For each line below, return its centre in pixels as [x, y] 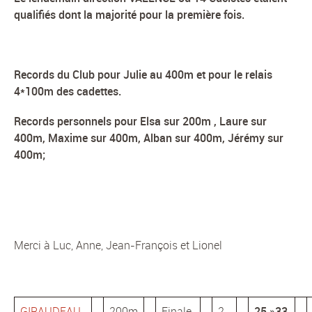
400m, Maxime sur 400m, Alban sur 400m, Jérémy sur [149, 138]
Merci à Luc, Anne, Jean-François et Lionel [118, 245]
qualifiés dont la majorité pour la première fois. [129, 14]
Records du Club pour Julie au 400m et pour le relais [143, 75]
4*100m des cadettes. [68, 92]
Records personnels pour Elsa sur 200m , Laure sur [140, 122]
